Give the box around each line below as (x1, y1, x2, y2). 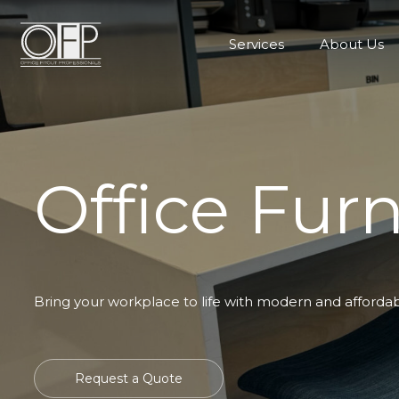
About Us (319, 36, 384, 53)
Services (228, 36, 284, 53)
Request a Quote (74, 370, 183, 387)
